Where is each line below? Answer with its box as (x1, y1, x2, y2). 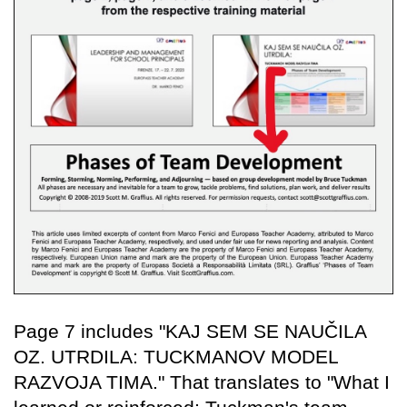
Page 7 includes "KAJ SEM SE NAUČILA (14, 321, 366, 342)
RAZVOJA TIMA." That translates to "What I (14, 372, 390, 393)
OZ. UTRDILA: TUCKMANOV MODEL (14, 346, 338, 368)
